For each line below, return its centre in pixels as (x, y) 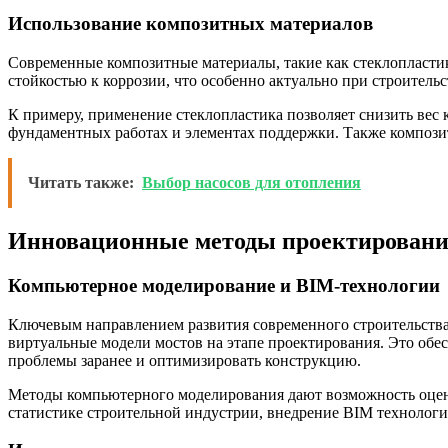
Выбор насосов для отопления (251, 183)
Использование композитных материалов (190, 24)
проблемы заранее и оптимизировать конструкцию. (184, 360)
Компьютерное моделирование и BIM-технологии (224, 285)
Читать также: (81, 183)
